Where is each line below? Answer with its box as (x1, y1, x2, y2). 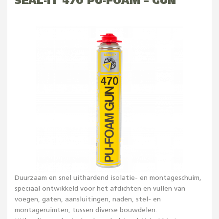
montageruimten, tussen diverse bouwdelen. (15, 207, 157, 214)
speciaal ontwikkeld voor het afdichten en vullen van (15, 185, 185, 192)
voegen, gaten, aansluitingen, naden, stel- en (15, 196, 161, 203)
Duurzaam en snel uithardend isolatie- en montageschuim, (15, 175, 201, 181)
